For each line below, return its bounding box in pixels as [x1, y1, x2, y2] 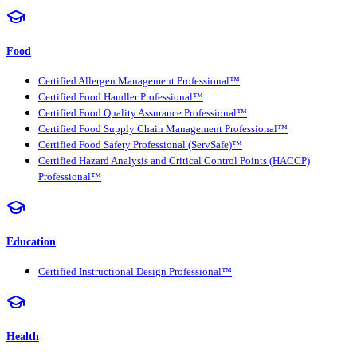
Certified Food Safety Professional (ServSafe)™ [38, 139, 242, 151]
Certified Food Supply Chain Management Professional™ [38, 123, 288, 135]
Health [6, 330, 39, 343]
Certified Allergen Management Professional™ [38, 75, 240, 87]
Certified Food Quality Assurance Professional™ [38, 107, 247, 119]
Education [6, 234, 56, 248]
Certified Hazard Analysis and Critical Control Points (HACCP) [38, 155, 310, 167]
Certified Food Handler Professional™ [38, 91, 203, 103]
